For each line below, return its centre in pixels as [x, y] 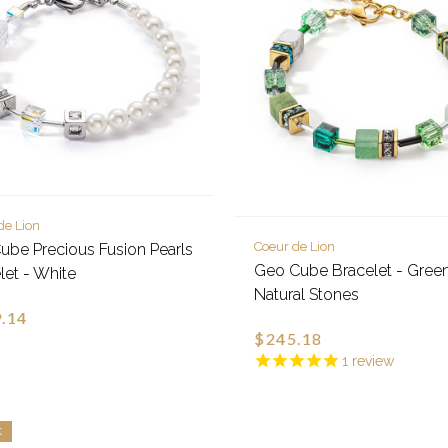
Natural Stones [307, 295]
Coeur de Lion [295, 247]
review [371, 361]
